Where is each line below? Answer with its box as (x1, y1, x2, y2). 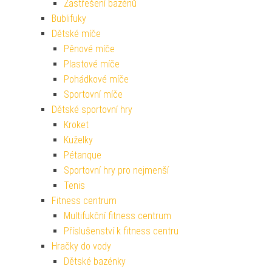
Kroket (64, 118, 89, 131)
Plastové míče (64, 58, 120, 70)
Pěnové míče (64, 42, 115, 55)
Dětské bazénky (64, 255, 126, 267)
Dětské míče (52, 27, 101, 39)
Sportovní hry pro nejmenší (64, 164, 169, 176)
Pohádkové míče (64, 73, 129, 85)
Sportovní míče (64, 88, 123, 100)
